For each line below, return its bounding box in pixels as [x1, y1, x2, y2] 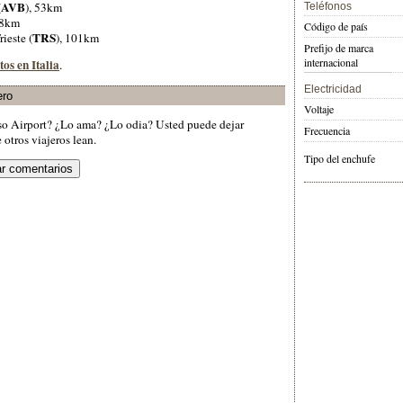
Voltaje [304, 102, 334, 117]
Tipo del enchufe [304, 151, 375, 166]
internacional [304, 55, 358, 70]
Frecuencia [304, 123, 350, 139]
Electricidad [304, 83, 362, 96]
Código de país [304, 19, 368, 34]
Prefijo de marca [304, 40, 373, 56]
